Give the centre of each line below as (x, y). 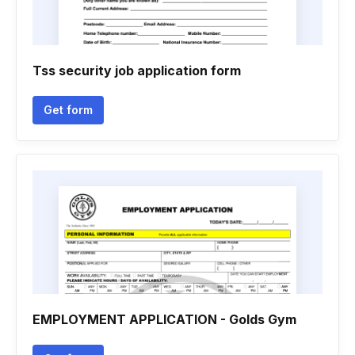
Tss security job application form (137, 71)
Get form (68, 110)
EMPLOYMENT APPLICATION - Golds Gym (164, 319)
